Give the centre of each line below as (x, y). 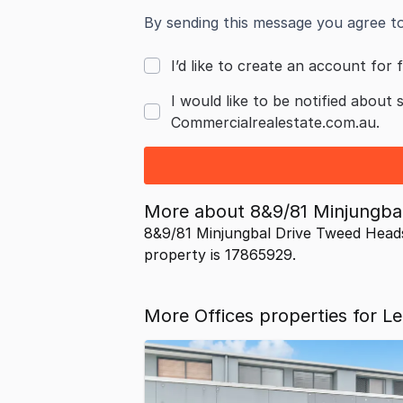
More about (197, 211)
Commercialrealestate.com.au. (275, 122)
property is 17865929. (220, 255)
